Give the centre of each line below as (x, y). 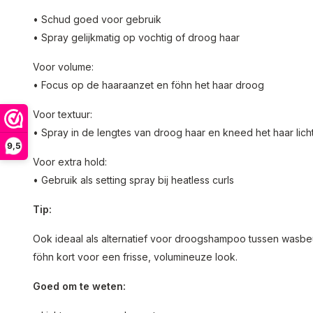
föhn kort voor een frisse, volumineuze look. (135, 257)
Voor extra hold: (70, 162)
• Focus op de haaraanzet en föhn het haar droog (148, 85)
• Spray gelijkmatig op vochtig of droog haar (136, 37)
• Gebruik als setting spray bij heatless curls (133, 180)
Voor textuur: (63, 114)
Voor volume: (63, 67)
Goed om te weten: (79, 286)
